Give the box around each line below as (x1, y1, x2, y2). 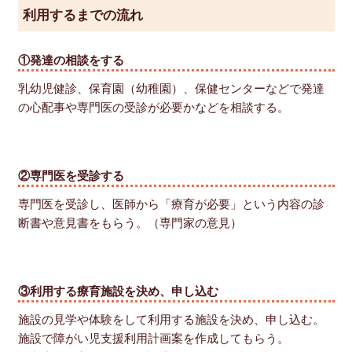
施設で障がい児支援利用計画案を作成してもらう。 (17, 329, 289, 346)
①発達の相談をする (17, 51, 124, 68)
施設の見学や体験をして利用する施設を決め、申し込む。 (17, 310, 324, 327)
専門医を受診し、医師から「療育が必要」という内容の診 (17, 195, 324, 211)
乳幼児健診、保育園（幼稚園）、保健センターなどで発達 (17, 79, 324, 96)
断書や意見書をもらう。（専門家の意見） (17, 214, 242, 230)
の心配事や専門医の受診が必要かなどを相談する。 (17, 98, 289, 115)
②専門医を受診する (17, 167, 124, 183)
